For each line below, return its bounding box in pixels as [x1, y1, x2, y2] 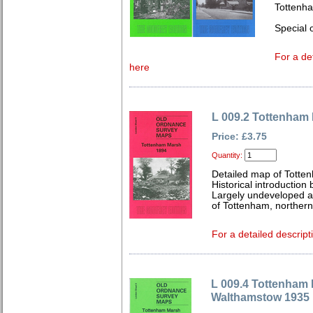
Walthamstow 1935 [211, 291, 310, 303]
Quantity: [212, 151, 242, 159]
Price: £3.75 [212, 131, 267, 142]
